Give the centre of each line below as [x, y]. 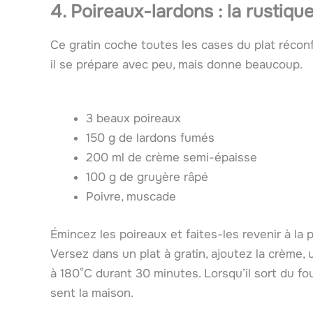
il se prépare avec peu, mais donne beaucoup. [176, 64]
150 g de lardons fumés [150, 138]
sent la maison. [92, 293]
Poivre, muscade [131, 197]
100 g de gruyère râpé [147, 177]
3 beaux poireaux [133, 119]
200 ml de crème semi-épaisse [172, 158]
